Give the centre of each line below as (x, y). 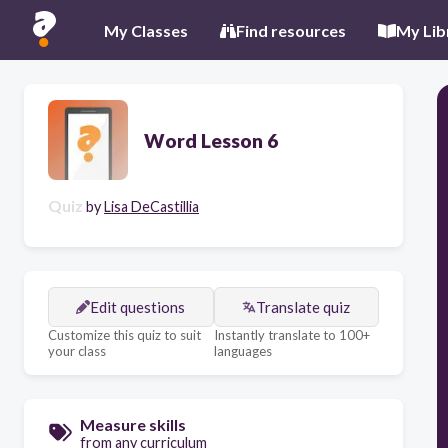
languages (242, 351)
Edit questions (138, 307)
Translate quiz (303, 307)
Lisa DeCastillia (151, 206)
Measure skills (133, 424)
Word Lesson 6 (211, 140)
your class (77, 351)
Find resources (291, 30)
